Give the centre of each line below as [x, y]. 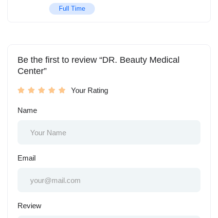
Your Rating [90, 91]
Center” [32, 71]
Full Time [72, 9]
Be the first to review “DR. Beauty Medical [99, 60]
